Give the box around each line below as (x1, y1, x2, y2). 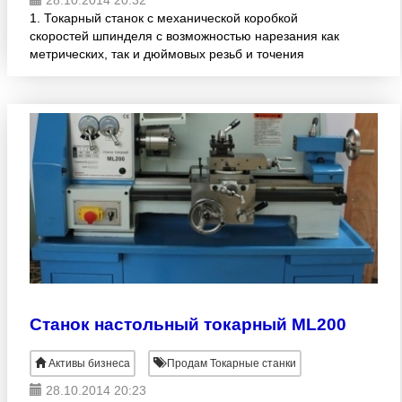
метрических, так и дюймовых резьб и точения (30, 47, 304, 61)
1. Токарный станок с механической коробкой (30, 11, 298, 25)
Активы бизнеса (48, 357, 130, 370)
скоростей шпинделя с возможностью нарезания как (30, 29, 339, 43)
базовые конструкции (30, 83, 154, 97)
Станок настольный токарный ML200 (30, 315, 346, 334)
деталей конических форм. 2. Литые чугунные (30, 65, 301, 79)
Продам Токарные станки (164, 357, 296, 370)
